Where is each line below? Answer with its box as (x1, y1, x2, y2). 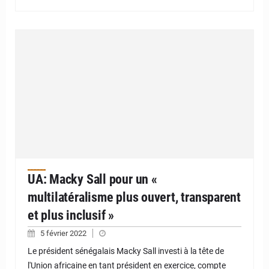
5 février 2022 (40, 229, 88, 238)
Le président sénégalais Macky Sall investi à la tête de (28, 246, 224, 256)
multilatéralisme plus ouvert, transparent (28, 190, 241, 205)
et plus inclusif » (28, 208, 115, 223)
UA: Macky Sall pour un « (28, 172, 157, 187)
